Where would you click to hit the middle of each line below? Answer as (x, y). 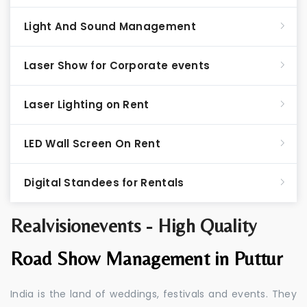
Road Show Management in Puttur (146, 258)
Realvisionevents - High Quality (134, 225)
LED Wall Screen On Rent (92, 144)
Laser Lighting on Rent (87, 105)
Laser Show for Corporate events (117, 65)
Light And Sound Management (110, 26)
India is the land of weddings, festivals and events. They (153, 294)
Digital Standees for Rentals (104, 183)
